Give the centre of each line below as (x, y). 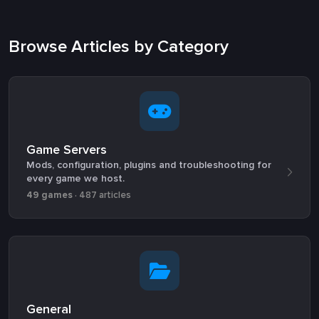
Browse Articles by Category (119, 47)
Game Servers (67, 150)
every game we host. (75, 178)
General (49, 309)
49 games (49, 195)
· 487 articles (102, 195)
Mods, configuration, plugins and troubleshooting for (149, 165)
